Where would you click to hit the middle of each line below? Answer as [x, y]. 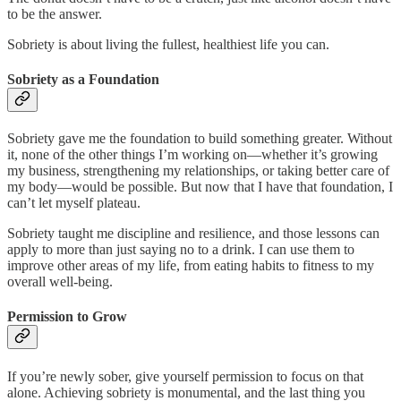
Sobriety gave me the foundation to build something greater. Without [200, 139]
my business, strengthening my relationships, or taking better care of [198, 171]
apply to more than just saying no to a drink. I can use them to [181, 250]
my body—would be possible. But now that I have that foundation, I [200, 187]
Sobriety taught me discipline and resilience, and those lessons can [193, 234]
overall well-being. [60, 282]
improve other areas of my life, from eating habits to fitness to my [191, 266]
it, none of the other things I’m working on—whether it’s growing [192, 155]
